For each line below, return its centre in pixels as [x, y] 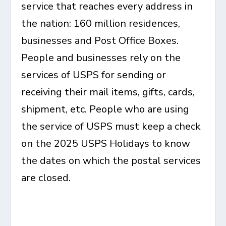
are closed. [46, 178]
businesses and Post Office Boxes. [100, 41]
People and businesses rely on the [101, 58]
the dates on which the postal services [111, 161]
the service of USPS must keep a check [111, 126]
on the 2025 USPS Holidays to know [106, 144]
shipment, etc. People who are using [105, 109]
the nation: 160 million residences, [101, 23]
